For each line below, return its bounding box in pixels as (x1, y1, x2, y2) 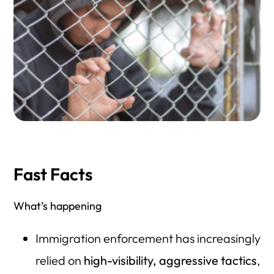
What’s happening (13, 199, 102, 213)
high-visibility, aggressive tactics (83, 253, 257, 268)
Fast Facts (13, 163, 93, 185)
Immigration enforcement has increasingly (35, 231, 261, 246)
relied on (35, 253, 84, 268)
